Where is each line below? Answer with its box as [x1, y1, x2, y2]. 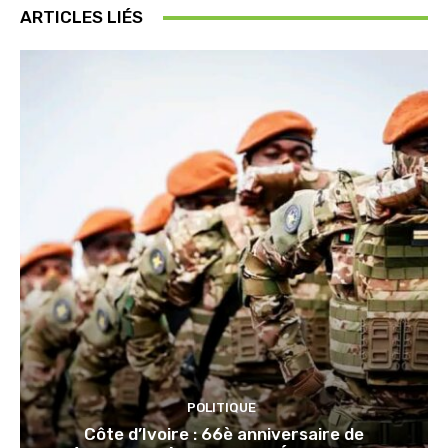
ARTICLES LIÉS [20, 7, 143, 28]
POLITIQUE [187, 400, 256, 416]
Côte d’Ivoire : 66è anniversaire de [84, 424, 364, 445]
